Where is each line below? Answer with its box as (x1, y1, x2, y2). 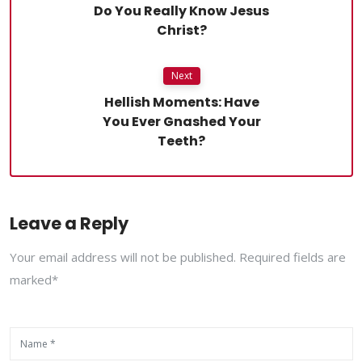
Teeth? (158, 132, 205, 151)
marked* (10, 271, 58, 288)
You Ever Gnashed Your (102, 112, 261, 132)
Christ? (156, 21, 207, 40)
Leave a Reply (10, 212, 128, 236)
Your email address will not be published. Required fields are (10, 249, 346, 266)
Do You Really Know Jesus (94, 2, 269, 21)
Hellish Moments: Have (103, 93, 259, 112)
